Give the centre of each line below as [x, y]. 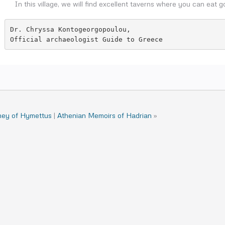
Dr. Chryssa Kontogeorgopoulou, [70, 29]
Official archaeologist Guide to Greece [86, 39]
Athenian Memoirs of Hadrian [104, 115]
